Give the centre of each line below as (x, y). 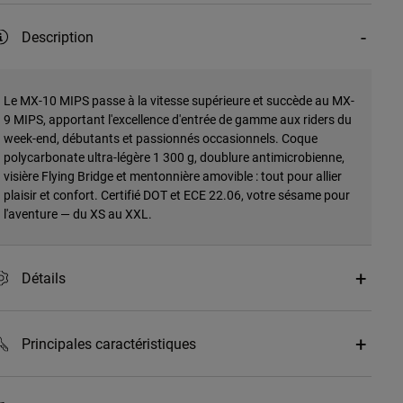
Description (57, 37)
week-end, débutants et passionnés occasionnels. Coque (160, 139)
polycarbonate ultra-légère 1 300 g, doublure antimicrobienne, (174, 157)
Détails (43, 278)
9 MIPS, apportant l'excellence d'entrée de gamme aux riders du (177, 120)
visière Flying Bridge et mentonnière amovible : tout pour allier (172, 176)
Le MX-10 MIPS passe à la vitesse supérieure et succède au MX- (179, 101)
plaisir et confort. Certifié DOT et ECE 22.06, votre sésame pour (176, 195)
